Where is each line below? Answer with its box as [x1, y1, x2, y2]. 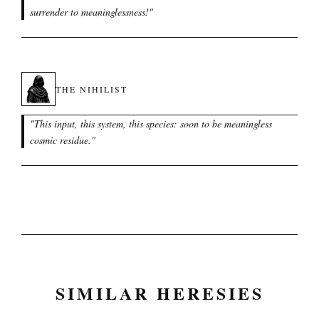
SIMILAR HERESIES [55, 281, 264, 305]
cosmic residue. [30, 133, 91, 147]
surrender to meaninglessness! [30, 5, 149, 19]
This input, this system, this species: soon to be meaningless [34, 117, 272, 130]
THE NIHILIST [56, 83, 127, 95]
